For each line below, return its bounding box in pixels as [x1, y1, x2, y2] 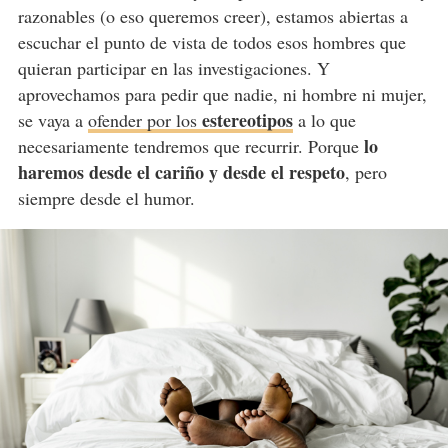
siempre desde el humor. [17, 185, 195, 210]
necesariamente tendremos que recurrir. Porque [17, 133, 359, 158]
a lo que [292, 107, 356, 132]
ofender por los [87, 107, 202, 132]
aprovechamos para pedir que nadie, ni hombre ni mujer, [17, 81, 427, 106]
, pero [344, 159, 387, 184]
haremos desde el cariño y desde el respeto [17, 158, 345, 185]
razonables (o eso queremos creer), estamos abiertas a [17, 3, 408, 28]
